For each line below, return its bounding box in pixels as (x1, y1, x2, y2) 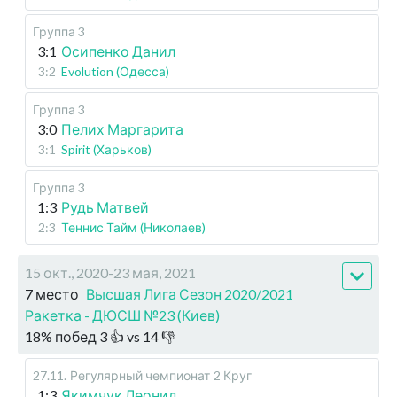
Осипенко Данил (61, 43, 175, 59)
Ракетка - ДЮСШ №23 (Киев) (25, 307, 220, 323)
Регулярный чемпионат (70, 368, 210, 383)
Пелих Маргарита (61, 121, 183, 137)
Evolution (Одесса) (61, 64, 169, 79)
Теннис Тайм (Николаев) (61, 220, 206, 235)
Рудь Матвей (61, 198, 149, 215)
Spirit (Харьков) (61, 142, 152, 157)
